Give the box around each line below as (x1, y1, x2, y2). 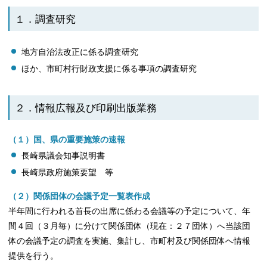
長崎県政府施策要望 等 (21, 167, 113, 177)
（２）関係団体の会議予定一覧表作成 (8, 191, 151, 201)
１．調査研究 (15, 13, 76, 25)
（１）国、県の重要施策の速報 (8, 134, 126, 144)
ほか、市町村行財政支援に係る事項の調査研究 (21, 63, 197, 73)
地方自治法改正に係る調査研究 (21, 46, 138, 57)
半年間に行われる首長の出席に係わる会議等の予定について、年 (8, 206, 251, 216)
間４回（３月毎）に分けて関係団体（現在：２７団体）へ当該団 (8, 221, 251, 231)
